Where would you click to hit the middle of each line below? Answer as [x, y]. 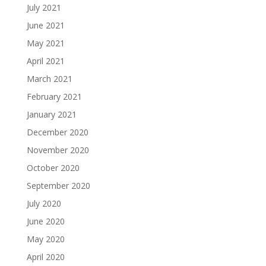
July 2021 [44, 7]
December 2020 [57, 132]
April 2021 [45, 61]
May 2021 [45, 43]
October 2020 [53, 168]
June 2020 [45, 221]
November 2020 [58, 150]
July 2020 [44, 203]
